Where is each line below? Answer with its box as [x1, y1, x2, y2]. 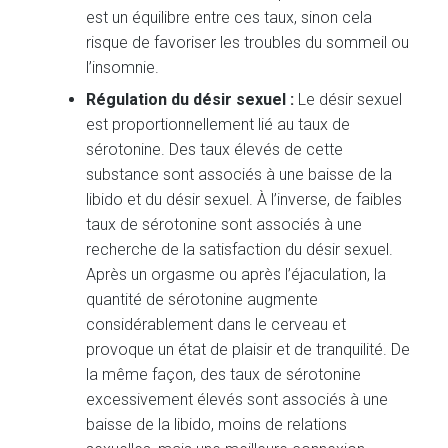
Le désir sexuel [294, 89, 403, 109]
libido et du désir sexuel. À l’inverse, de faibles [86, 189, 403, 209]
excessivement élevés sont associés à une [86, 389, 389, 409]
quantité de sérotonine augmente [86, 289, 319, 309]
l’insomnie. [86, 58, 160, 78]
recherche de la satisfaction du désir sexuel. [86, 239, 394, 259]
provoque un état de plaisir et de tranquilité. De [86, 339, 411, 359]
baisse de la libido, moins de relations [86, 414, 348, 434]
